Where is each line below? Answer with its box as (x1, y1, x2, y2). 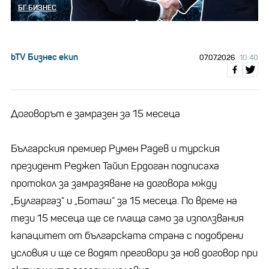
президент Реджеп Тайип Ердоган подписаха (11, 159, 219, 172)
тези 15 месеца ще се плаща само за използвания (11, 211, 244, 225)
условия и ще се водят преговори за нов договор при (11, 246, 258, 259)
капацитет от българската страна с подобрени (11, 229, 243, 242)
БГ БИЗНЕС (18, 2, 56, 12)
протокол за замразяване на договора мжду (11, 177, 217, 190)
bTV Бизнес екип (11, 50, 78, 62)
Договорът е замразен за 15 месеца (11, 107, 180, 120)
